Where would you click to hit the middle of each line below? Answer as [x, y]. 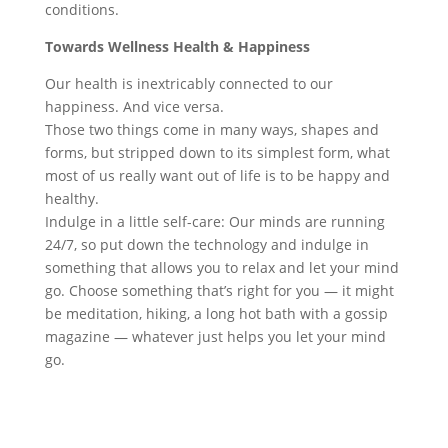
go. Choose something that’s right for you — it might [219, 290]
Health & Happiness [241, 46]
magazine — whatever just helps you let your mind [215, 336]
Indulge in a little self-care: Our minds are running [214, 221]
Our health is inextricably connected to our [188, 83]
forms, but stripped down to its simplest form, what [217, 152]
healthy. [71, 198]
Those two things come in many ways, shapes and [211, 129]
